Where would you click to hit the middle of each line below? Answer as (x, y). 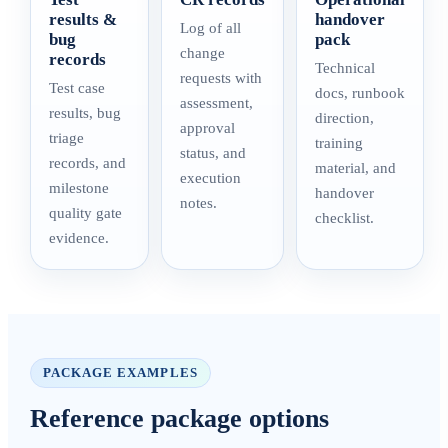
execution (210, 178)
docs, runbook (360, 93)
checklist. (344, 218)
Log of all (210, 28)
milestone (79, 188)
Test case (77, 88)
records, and (87, 163)
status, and (213, 153)
